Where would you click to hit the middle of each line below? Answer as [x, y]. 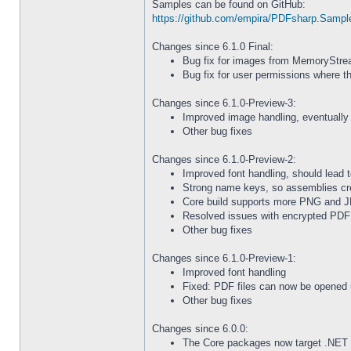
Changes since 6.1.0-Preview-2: [224, 159]
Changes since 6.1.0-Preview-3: [224, 103]
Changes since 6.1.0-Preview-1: [224, 258]
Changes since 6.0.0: [200, 329]
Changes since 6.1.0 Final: [213, 47]
